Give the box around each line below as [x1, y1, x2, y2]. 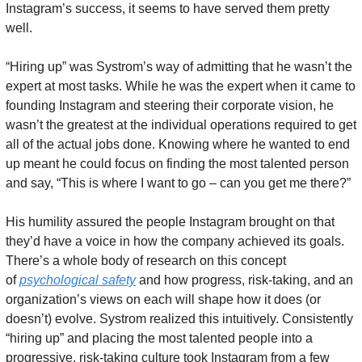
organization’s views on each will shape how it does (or [6, 293, 321, 306]
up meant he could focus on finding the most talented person [6, 157, 349, 170]
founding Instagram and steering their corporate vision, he [6, 99, 334, 112]
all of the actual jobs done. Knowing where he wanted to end [6, 137, 350, 151]
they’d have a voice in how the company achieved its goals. [6, 234, 344, 248]
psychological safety [19, 273, 136, 287]
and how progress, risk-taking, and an [136, 273, 353, 287]
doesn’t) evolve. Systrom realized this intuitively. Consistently [6, 312, 353, 326]
